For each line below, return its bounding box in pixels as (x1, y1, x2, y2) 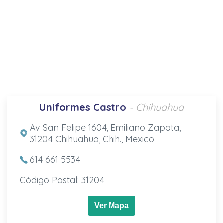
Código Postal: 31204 (19, 174, 104, 186)
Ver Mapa (94, 201, 129, 210)
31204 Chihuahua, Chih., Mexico (29, 133, 154, 145)
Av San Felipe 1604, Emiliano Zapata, (29, 121, 181, 133)
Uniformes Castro (39, 100, 126, 113)
